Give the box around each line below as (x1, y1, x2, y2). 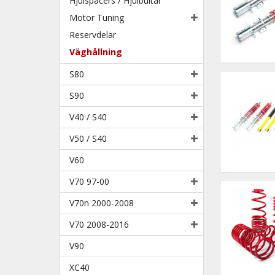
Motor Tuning (69, 11, 124, 23)
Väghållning (69, 45, 122, 58)
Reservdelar (69, 28, 116, 41)
